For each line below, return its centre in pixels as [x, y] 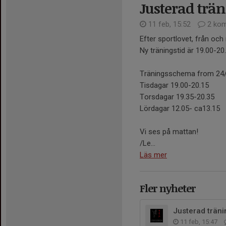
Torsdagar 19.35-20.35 [177, 97]
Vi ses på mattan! [169, 131]
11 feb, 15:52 [169, 24]
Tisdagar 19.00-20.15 [174, 85]
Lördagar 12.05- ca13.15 [180, 108]
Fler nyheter [167, 188]
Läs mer [153, 155]
